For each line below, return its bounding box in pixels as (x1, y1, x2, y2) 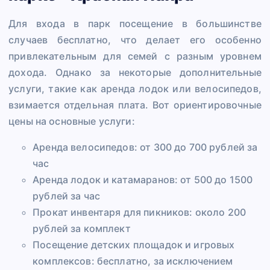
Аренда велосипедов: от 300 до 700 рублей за (33, 140, 258, 153)
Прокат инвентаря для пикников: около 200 (33, 206, 246, 218)
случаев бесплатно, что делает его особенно (8, 33, 262, 46)
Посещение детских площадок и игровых (33, 238, 235, 251)
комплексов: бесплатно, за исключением (33, 254, 233, 267)
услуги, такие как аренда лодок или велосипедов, (8, 82, 262, 95)
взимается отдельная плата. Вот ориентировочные (8, 98, 262, 111)
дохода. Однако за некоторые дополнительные (8, 66, 262, 78)
